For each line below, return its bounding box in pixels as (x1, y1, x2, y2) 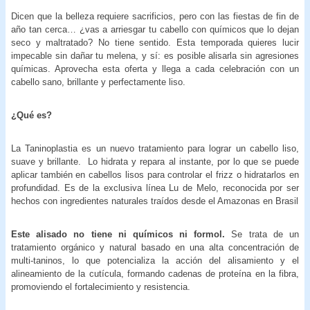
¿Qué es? (11, 109, 52, 120)
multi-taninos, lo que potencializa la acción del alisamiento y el (11, 255, 299, 266)
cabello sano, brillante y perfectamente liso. (11, 76, 185, 87)
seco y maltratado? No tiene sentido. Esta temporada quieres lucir (11, 37, 299, 48)
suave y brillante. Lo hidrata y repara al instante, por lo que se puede (11, 156, 299, 167)
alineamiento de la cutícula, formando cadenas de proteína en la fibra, (11, 268, 299, 279)
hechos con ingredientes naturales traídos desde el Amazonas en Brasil (11, 195, 298, 206)
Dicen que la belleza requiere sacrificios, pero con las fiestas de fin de (11, 10, 299, 21)
